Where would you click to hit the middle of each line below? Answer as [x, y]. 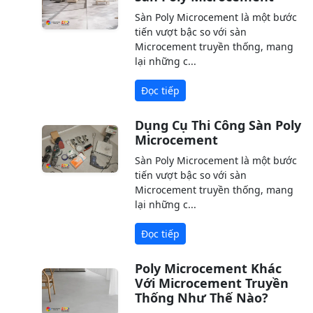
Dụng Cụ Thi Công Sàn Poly [218, 125]
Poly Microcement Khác [209, 268]
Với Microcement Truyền [212, 283]
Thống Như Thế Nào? [202, 297]
